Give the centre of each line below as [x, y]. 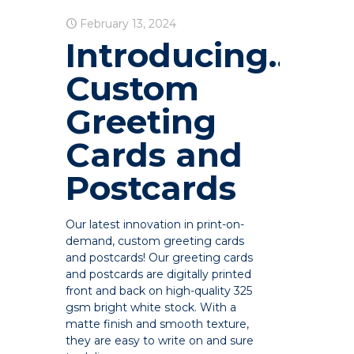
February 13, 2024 [128, 23]
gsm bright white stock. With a [151, 307]
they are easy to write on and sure [160, 340]
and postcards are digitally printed [159, 274]
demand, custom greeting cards [155, 241]
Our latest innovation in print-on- [155, 224]
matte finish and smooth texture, [158, 324]
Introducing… [180, 55]
